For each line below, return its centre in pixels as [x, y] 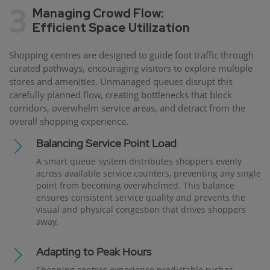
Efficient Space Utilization [111, 27]
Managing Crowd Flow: [98, 13]
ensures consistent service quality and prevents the [141, 197]
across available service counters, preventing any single [149, 173]
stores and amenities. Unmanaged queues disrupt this [121, 81]
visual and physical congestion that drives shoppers [141, 209]
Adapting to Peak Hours [94, 251]
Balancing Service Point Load [106, 143]
